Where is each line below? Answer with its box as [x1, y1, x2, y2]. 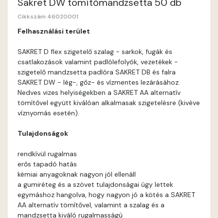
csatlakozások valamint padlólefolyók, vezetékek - [18, 57, 178, 66]
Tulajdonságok [18, 129, 68, 138]
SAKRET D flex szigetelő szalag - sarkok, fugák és [18, 47, 172, 56]
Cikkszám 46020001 [18, 13, 78, 20]
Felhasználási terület [18, 27, 90, 36]
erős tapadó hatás [18, 160, 77, 168]
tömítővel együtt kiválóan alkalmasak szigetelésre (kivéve [18, 98, 200, 107]
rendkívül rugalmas [18, 149, 77, 158]
